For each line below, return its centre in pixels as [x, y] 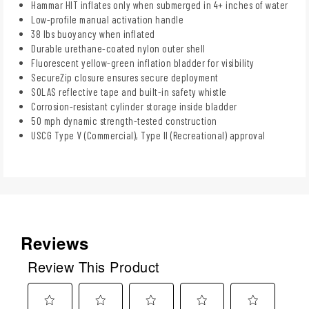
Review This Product [94, 266]
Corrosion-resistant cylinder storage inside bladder [134, 106]
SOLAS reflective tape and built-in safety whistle [129, 91]
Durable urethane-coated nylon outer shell [118, 48]
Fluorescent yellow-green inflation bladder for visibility [143, 62]
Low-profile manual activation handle [107, 19]
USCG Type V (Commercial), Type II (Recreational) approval [148, 135]
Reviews [55, 242]
